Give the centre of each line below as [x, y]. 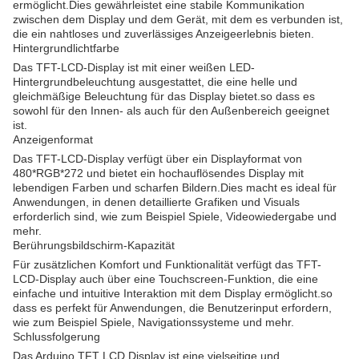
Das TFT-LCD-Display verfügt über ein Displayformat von [157, 159]
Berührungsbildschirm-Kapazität [94, 245]
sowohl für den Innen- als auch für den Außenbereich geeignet [171, 111]
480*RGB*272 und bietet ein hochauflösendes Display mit [158, 173]
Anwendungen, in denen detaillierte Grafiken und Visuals [156, 202]
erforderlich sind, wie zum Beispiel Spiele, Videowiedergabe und [175, 216]
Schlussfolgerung [56, 337]
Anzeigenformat [53, 139]
